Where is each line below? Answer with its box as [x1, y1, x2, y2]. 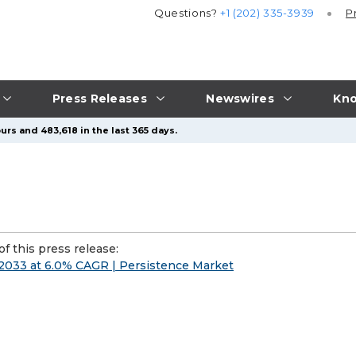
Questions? [154, 6, 221, 20]
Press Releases [52, 91, 147, 106]
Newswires [206, 91, 274, 106]
